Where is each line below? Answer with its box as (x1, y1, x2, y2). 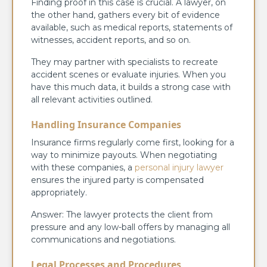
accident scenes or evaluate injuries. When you (31, 69, 226, 80)
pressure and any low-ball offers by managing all (31, 221, 230, 232)
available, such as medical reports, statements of (31, 21, 232, 33)
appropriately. (31, 187, 87, 198)
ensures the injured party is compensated (31, 174, 204, 185)
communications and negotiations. (31, 234, 176, 245)
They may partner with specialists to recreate (31, 56, 218, 67)
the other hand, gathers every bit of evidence (31, 9, 220, 20)
